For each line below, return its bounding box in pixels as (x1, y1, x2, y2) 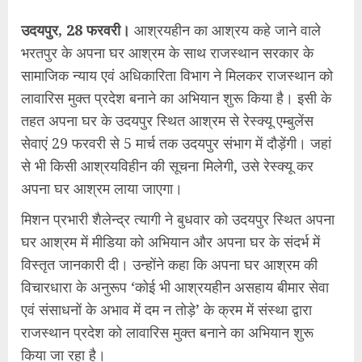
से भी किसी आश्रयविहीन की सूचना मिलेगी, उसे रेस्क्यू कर (21, 156, 314, 175)
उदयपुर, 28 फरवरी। (21, 20, 130, 40)
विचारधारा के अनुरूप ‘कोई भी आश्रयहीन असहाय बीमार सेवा (21, 277, 329, 297)
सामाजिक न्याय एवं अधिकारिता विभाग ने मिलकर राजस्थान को (21, 65, 333, 85)
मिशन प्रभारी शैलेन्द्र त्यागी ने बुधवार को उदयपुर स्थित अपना (21, 209, 335, 229)
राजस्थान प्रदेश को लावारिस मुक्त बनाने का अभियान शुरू (21, 322, 314, 342)
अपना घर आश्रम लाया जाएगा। (21, 179, 183, 198)
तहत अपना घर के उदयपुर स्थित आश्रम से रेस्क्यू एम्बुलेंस (21, 111, 314, 130)
